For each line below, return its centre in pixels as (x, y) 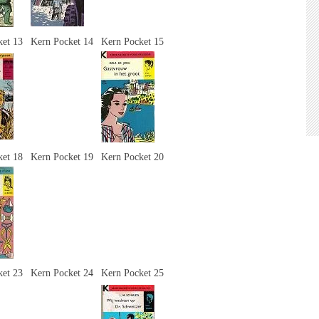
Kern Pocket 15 (132, 41)
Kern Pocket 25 (132, 273)
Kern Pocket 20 (132, 157)
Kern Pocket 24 (62, 273)
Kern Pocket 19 (62, 157)
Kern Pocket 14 (62, 41)
